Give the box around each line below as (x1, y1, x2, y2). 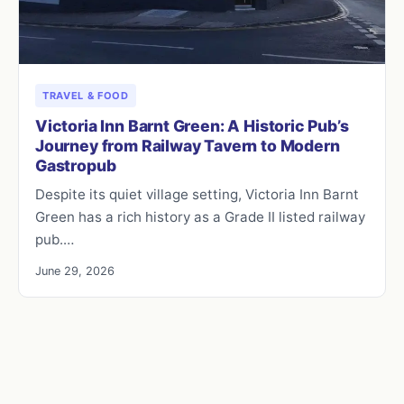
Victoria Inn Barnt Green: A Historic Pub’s (35, 115, 349, 135)
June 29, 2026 (35, 263, 115, 278)
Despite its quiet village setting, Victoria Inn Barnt (35, 185, 359, 203)
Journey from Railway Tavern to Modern (35, 135, 340, 155)
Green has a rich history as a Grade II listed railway (35, 207, 365, 225)
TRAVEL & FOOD (42, 88, 129, 102)
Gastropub (35, 155, 116, 175)
